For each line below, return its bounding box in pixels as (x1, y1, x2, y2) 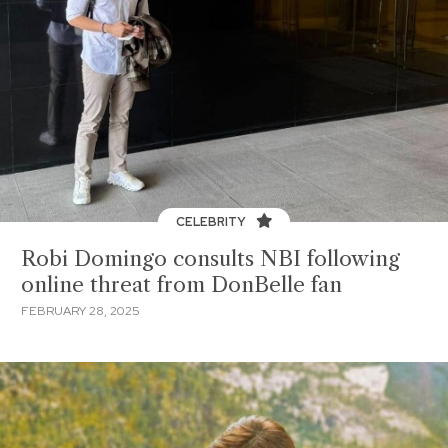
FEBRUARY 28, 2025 (21, 302, 140, 319)
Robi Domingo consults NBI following (21, 246, 400, 271)
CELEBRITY (175, 213, 249, 230)
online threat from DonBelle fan (21, 272, 342, 297)
